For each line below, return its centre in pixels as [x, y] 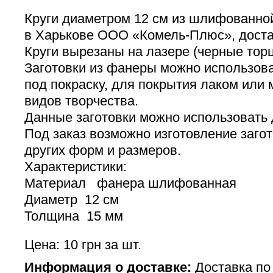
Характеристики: [76, 167]
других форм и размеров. [103, 150]
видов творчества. [81, 101]
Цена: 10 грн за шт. [83, 245]
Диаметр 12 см [72, 200]
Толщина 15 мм [74, 216]
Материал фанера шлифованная [130, 183]
